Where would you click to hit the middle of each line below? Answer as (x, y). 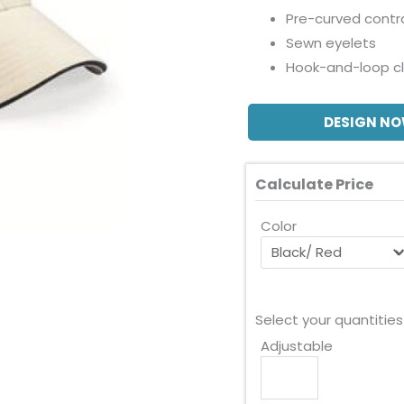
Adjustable (297, 346)
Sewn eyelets (331, 43)
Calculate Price (314, 184)
